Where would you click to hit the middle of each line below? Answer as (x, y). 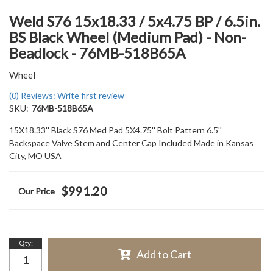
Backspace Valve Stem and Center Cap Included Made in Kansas (131, 143)
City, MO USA (35, 156)
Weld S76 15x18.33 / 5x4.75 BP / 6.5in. (135, 21)
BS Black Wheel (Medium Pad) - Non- (128, 37)
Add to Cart (164, 254)
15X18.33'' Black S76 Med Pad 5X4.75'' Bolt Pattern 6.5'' (115, 130)
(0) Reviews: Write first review (67, 95)
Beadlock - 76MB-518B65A (97, 53)
